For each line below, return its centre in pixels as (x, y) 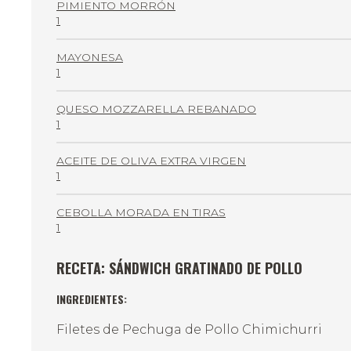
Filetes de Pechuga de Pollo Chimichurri (189, 329)
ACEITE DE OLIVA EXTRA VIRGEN (151, 161)
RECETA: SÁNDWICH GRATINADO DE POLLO (179, 268)
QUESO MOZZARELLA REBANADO (156, 109)
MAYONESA (90, 58)
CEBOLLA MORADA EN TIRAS (141, 213)
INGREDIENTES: (92, 299)
